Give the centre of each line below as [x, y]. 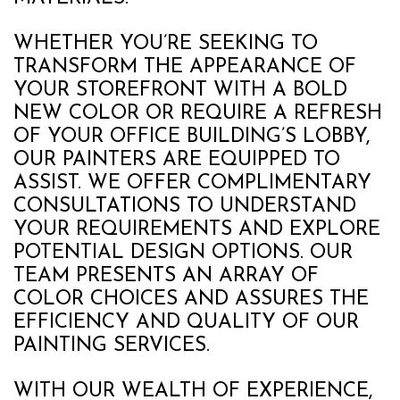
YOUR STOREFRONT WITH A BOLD [180, 91]
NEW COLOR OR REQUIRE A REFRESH [198, 114]
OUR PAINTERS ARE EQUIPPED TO [177, 161]
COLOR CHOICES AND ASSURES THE [191, 300]
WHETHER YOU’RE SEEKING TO [166, 45]
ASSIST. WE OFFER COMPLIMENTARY [192, 184]
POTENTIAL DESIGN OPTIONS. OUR [183, 254]
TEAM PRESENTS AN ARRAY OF [166, 277]
